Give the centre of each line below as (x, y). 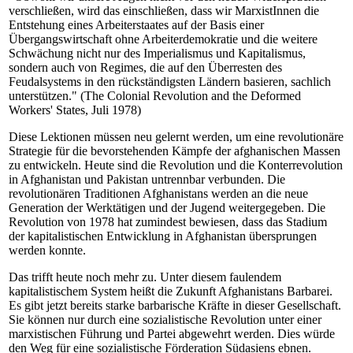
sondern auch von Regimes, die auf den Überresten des (145, 67)
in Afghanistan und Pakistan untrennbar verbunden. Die (147, 179)
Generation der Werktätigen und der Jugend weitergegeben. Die (167, 208)
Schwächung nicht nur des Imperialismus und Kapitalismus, (157, 53)
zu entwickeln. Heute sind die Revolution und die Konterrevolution (176, 165)
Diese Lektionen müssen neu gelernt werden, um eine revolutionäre (176, 137)
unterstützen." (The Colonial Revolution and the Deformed (155, 96)
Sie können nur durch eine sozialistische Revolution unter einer (165, 320)
